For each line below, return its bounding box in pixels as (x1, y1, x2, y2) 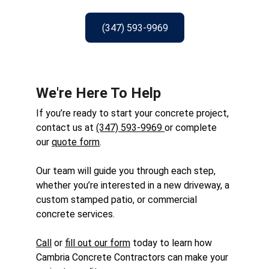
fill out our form (65, 237, 130, 249)
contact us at (36, 122, 96, 133)
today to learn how (130, 237, 214, 249)
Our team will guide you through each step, (36, 165, 218, 177)
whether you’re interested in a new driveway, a (36, 180, 232, 191)
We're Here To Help (36, 85, 161, 101)
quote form (52, 136, 100, 148)
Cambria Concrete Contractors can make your (36, 252, 231, 263)
